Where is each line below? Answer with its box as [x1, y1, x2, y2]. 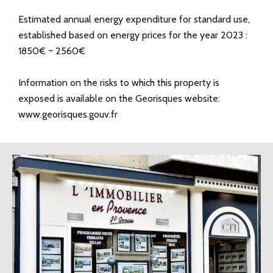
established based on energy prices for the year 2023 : [18, 29, 247, 41]
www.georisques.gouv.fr [18, 108, 118, 121]
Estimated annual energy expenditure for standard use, [18, 13, 250, 26]
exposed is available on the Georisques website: [18, 93, 220, 105]
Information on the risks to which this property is [18, 77, 219, 89]
